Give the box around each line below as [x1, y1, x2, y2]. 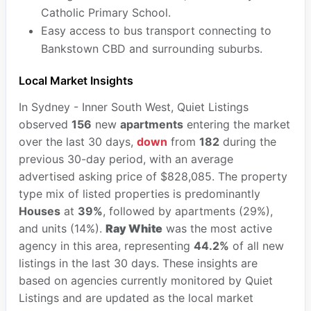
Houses [18, 204, 60, 219]
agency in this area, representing [18, 239, 194, 253]
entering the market [183, 117, 290, 132]
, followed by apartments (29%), [102, 204, 273, 219]
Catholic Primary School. [40, 6, 171, 20]
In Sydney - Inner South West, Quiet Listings [18, 100, 249, 115]
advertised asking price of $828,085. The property [18, 169, 287, 184]
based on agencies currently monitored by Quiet [18, 274, 273, 288]
